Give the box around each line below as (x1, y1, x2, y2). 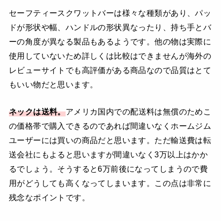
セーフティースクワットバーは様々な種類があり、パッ (8, 8, 212, 17)
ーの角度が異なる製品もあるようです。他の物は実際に (8, 37, 212, 46)
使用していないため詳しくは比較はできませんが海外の (8, 51, 212, 60)
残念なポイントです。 (8, 193, 90, 202)
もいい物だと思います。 (8, 79, 98, 89)
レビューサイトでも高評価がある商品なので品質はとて (8, 65, 212, 74)
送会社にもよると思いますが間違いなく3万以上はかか (8, 150, 208, 159)
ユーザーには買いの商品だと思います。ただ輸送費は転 (8, 136, 212, 145)
